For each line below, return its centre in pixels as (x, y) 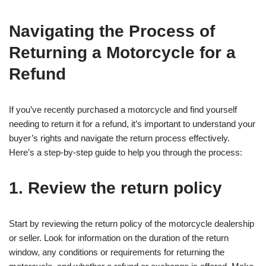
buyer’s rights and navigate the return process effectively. (119, 138)
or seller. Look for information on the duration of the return (119, 237)
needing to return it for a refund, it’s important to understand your (132, 123)
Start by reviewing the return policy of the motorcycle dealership (132, 223)
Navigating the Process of (112, 31)
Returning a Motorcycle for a (122, 52)
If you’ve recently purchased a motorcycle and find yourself (123, 109)
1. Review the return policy (115, 188)
